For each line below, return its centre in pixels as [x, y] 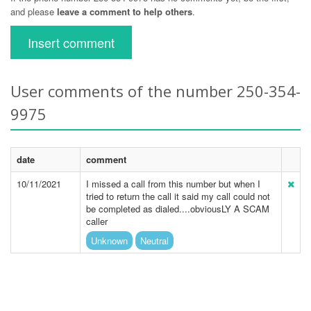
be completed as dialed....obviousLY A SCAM [178, 209]
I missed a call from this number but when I [173, 184]
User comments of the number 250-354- [155, 91]
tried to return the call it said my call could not [178, 196]
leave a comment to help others [125, 11]
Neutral [154, 241]
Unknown [109, 241]
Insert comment [71, 42]
